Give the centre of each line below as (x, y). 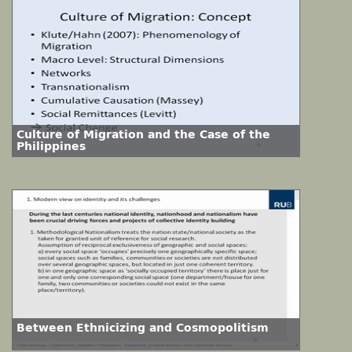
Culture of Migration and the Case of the (143, 135)
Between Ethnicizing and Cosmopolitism (143, 328)
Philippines (51, 147)
